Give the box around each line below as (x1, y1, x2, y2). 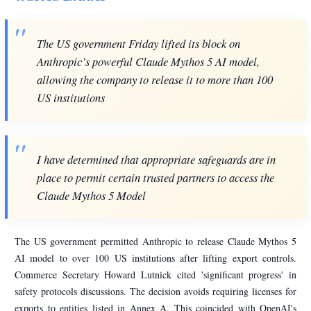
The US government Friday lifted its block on (37, 35, 240, 51)
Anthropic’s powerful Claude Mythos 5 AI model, (37, 53, 260, 69)
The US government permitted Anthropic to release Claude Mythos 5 (15, 234, 296, 248)
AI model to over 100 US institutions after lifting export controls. (15, 251, 296, 264)
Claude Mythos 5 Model (37, 187, 146, 203)
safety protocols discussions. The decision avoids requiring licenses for (15, 284, 296, 298)
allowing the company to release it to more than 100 (37, 71, 273, 87)
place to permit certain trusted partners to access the (37, 169, 274, 185)
